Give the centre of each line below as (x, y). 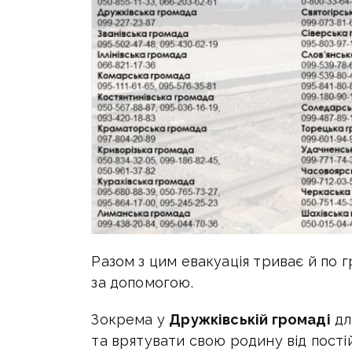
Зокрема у (130, 320)
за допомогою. (142, 283)
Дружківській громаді (250, 320)
